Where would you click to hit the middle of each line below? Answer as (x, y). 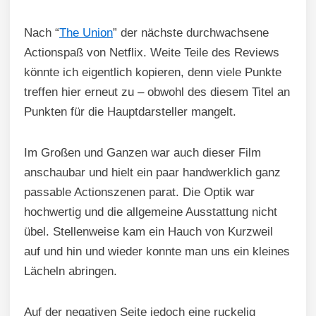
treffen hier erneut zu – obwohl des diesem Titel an (157, 92)
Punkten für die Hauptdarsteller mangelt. (130, 111)
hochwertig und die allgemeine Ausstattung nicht (151, 212)
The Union (86, 32)
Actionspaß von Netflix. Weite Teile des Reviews (152, 52)
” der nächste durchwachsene (191, 32)
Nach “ (42, 32)
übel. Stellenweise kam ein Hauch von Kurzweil (148, 231)
